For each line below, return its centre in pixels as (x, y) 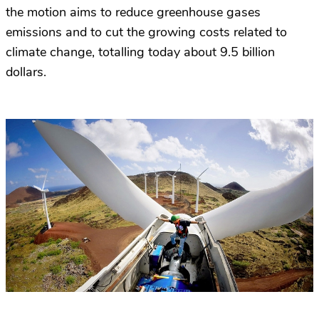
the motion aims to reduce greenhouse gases (133, 12)
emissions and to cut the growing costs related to (146, 32)
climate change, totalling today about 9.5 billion (140, 52)
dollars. (26, 72)
